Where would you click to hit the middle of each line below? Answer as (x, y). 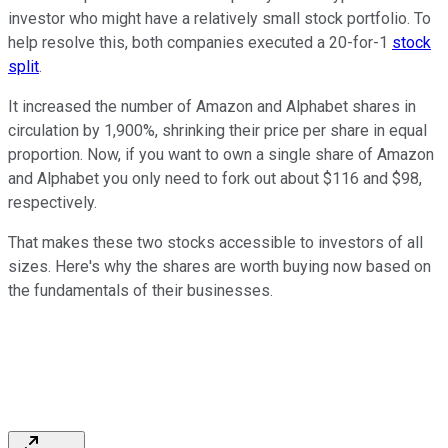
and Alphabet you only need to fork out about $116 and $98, (215, 179)
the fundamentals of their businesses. (142, 291)
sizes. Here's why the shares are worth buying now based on (219, 267)
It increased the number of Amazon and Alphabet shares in (212, 107)
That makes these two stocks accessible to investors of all (215, 243)
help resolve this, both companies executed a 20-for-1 (200, 43)
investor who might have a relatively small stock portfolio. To (219, 19)
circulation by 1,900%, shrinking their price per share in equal (217, 131)
